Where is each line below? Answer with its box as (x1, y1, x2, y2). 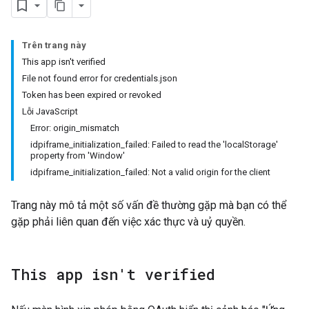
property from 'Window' (30, 150, 125, 161)
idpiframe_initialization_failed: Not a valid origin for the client (30, 167, 270, 177)
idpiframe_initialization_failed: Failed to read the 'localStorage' (30, 139, 278, 150)
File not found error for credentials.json (22, 73, 177, 83)
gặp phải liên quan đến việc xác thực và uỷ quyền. (11, 215, 246, 228)
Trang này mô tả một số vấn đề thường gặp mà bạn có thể (11, 199, 286, 212)
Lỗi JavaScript (22, 106, 78, 117)
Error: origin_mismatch (30, 123, 119, 133)
